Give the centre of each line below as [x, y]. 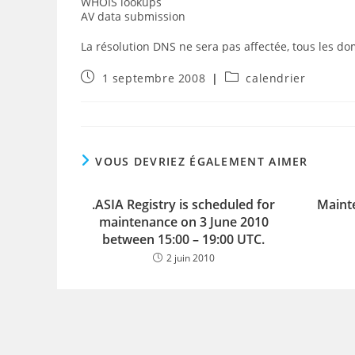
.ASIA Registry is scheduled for [184, 204]
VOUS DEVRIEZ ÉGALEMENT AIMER [202, 161]
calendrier [276, 78]
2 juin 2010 [190, 258]
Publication [113, 76]
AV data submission [133, 16]
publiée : [106, 92]
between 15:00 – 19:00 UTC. [184, 239]
